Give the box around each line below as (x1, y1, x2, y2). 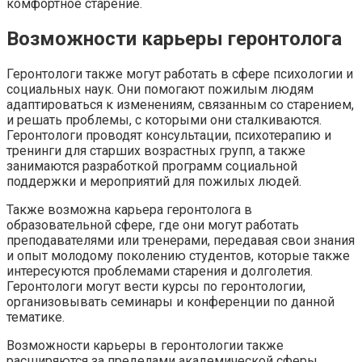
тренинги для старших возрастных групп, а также (6, 142, 305, 158)
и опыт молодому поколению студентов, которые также (6, 247, 350, 263)
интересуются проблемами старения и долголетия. (6, 263, 313, 279)
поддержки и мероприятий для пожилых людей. (6, 173, 301, 189)
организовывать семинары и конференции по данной (6, 293, 335, 309)
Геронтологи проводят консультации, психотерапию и (6, 127, 331, 143)
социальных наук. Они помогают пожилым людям (6, 81, 314, 97)
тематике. (6, 309, 65, 325)
